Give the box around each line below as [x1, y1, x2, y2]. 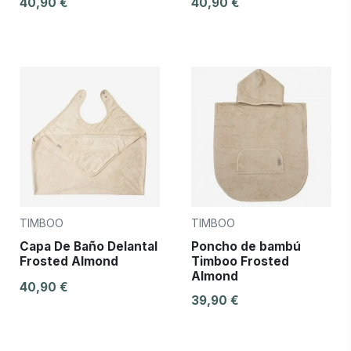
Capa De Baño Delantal [20, 238, 157, 254]
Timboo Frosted [191, 253, 289, 269]
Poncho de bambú [191, 238, 301, 254]
